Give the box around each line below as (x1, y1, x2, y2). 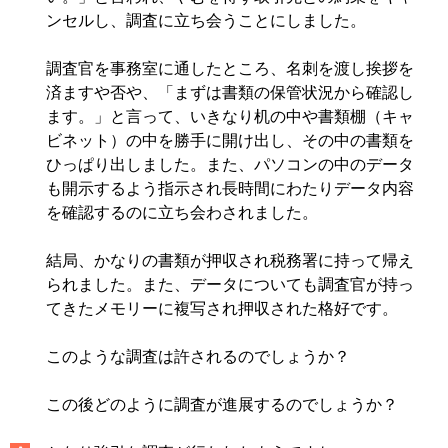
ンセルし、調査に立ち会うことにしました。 (46, 12, 367, 29)
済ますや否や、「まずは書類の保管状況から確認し (46, 84, 415, 101)
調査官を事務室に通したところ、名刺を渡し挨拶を (46, 60, 415, 77)
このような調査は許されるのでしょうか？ (46, 348, 351, 365)
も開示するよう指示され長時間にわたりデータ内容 (46, 180, 415, 197)
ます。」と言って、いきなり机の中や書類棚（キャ (46, 108, 415, 125)
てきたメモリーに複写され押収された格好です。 (46, 300, 399, 317)
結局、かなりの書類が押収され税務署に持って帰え (46, 252, 415, 269)
